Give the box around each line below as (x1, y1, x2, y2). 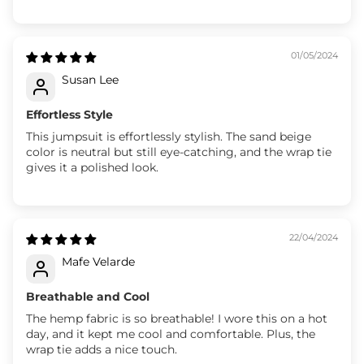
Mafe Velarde (62, 253, 135, 269)
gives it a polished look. (26, 159, 158, 175)
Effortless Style (26, 106, 113, 122)
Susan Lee (62, 71, 119, 87)
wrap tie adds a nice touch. (26, 341, 177, 357)
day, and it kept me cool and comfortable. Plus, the (26, 326, 315, 341)
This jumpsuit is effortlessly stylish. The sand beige (26, 128, 311, 144)
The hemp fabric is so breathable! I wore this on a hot (26, 310, 327, 326)
